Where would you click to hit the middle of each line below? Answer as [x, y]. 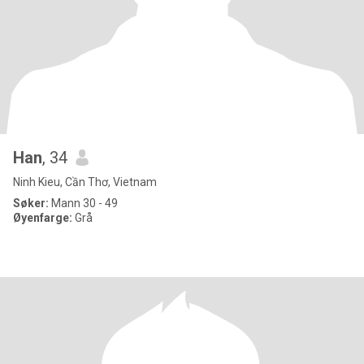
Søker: [31, 203]
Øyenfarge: [44, 218]
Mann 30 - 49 [83, 203]
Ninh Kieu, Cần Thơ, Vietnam [85, 182]
